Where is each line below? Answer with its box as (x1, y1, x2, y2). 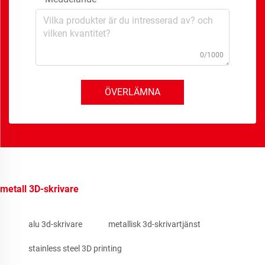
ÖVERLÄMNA (105, 86, 160, 98)
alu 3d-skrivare (28, 219, 82, 230)
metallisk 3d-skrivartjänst (108, 219, 201, 230)
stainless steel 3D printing (28, 244, 122, 254)
